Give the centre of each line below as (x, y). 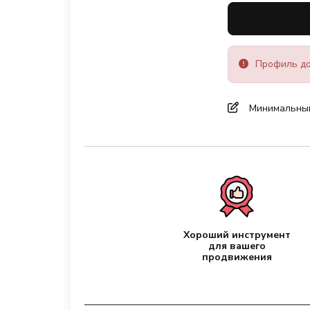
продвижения (237, 257)
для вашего (237, 246)
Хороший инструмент (237, 235)
